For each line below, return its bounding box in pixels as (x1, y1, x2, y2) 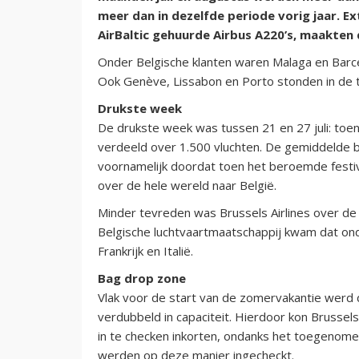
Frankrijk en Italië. (98, 242, 193, 259)
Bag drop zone (98, 269, 186, 286)
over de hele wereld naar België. (98, 176, 276, 193)
